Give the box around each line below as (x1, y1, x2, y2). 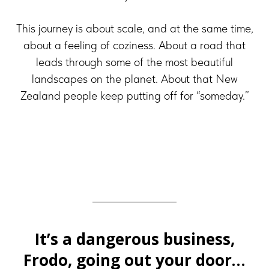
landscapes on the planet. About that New (31, 71, 238, 86)
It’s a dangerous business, (34, 228, 235, 250)
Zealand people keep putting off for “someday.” (20, 88, 249, 103)
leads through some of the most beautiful (36, 55, 233, 69)
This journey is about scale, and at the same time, (16, 21, 253, 35)
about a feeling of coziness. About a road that (23, 38, 246, 52)
